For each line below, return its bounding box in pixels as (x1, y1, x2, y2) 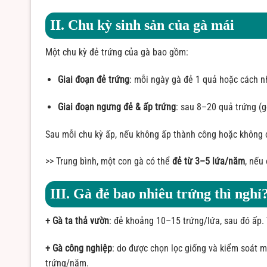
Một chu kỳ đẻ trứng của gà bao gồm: (45, 46, 188, 58)
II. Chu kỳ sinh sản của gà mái (50, 17, 234, 33)
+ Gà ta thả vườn (45, 215, 109, 227)
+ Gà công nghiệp (45, 242, 112, 254)
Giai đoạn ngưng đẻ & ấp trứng (57, 101, 176, 113)
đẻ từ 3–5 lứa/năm (172, 156, 245, 167)
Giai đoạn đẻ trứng (57, 73, 129, 85)
